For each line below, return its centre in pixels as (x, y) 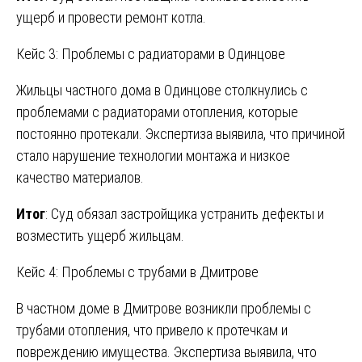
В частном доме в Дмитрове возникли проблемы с (164, 308)
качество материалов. (80, 177)
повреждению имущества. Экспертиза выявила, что (166, 351)
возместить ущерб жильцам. (100, 235)
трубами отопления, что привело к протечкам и (152, 330)
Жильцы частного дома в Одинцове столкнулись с (162, 90)
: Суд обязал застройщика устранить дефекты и (185, 213)
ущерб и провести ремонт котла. (111, 17)
